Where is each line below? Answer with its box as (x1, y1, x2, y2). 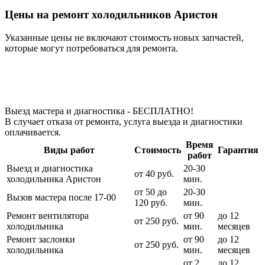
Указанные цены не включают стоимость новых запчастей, (5, 32, 244, 43)
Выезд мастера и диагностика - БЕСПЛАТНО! (5, 105, 193, 116)
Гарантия (218, 144, 258, 155)
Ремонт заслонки (7, 234, 75, 244)
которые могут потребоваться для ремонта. (5, 43, 178, 53)
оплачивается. (5, 127, 61, 137)
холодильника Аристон (7, 173, 101, 184)
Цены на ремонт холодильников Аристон (5, 8, 218, 21)
